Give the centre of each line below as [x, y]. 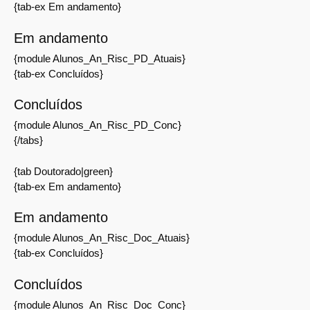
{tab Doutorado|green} [63, 171]
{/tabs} [28, 140]
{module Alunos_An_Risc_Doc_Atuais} [102, 238]
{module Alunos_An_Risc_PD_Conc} [98, 125]
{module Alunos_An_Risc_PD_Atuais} [100, 58]
